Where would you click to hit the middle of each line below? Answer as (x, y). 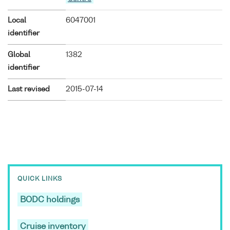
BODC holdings (50, 200)
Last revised (29, 89)
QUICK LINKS (40, 179)
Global (19, 55)
